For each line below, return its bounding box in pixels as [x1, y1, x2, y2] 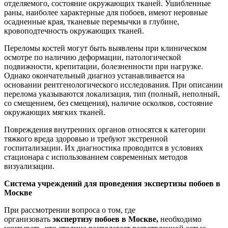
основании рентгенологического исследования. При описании [4, 80, 223, 89]
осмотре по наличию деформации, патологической [4, 52, 181, 62]
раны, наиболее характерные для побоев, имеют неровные [4, 8, 208, 17]
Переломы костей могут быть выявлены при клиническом [4, 43, 207, 52]
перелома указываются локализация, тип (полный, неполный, [4, 89, 220, 98]
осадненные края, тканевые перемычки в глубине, [4, 17, 179, 26]
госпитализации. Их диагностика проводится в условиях [4, 143, 203, 152]
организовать [4, 214, 52, 223]
